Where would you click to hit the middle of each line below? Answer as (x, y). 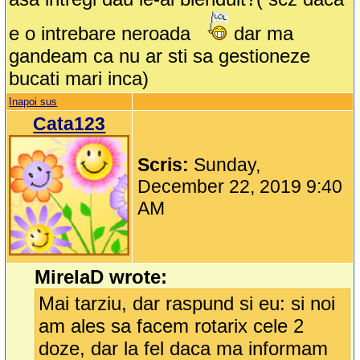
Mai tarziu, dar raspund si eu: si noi (187, 304)
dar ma (261, 34)
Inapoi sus (33, 102)
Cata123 (70, 124)
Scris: (166, 165)
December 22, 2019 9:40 (240, 187)
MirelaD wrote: (101, 277)
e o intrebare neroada (100, 34)
